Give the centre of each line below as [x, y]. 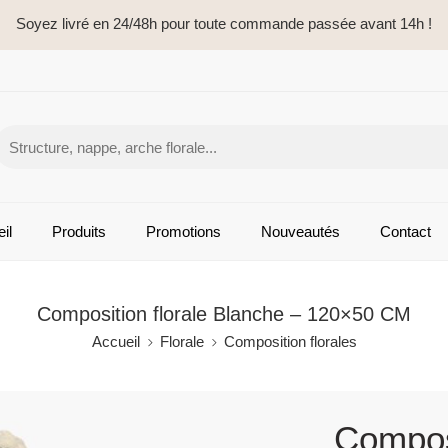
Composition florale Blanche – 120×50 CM [224, 314]
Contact [405, 231]
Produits [79, 231]
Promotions [183, 231]
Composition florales [290, 341]
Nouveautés [300, 231]
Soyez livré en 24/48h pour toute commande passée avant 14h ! [224, 23]
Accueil [115, 341]
